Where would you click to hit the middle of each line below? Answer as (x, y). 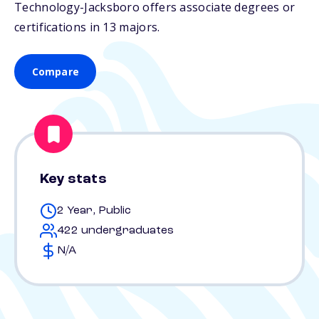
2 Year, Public (94, 211)
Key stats (73, 180)
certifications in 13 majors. (87, 27)
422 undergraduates (115, 231)
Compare (55, 72)
